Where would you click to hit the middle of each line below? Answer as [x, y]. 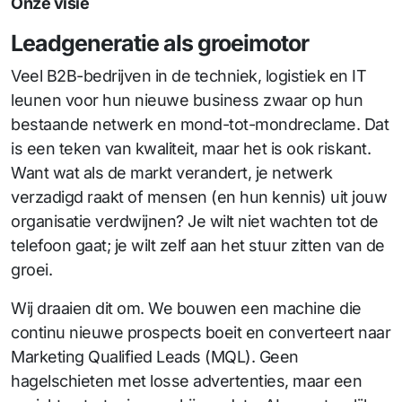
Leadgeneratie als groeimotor [160, 43]
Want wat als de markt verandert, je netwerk [172, 173]
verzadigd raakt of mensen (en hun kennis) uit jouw [199, 197]
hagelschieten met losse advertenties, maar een [186, 381]
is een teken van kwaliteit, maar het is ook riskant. [191, 149]
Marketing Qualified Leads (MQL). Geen [155, 357]
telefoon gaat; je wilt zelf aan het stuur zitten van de [198, 245]
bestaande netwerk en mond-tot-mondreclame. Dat [200, 124]
